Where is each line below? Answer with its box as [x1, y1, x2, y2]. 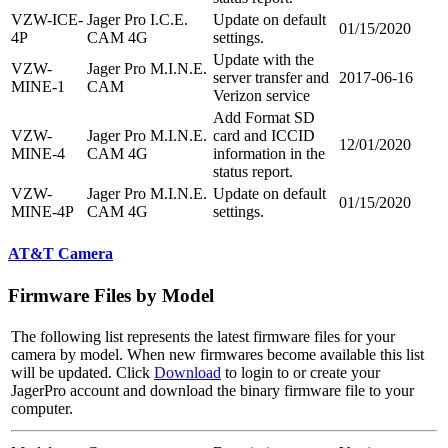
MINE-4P [11, 203, 74, 221]
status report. [213, 163, 293, 181]
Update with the [213, 51, 314, 69]
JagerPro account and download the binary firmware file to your [11, 382, 414, 400]
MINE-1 [11, 78, 65, 96]
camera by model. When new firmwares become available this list [11, 346, 424, 364]
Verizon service [213, 87, 310, 105]
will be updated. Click [11, 364, 154, 382]
